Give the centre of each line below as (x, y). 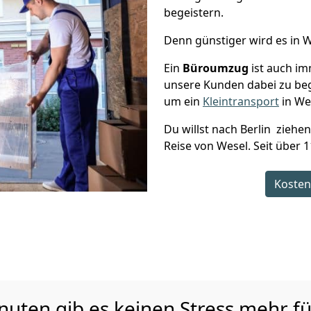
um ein (183, 101)
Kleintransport (241, 101)
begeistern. (194, 12)
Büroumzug (216, 68)
